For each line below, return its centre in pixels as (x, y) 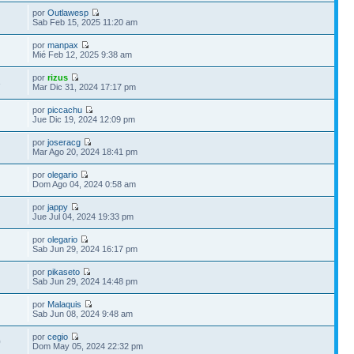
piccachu (65, 109)
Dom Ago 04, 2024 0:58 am (85, 184)
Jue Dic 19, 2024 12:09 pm (84, 119)
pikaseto (64, 271)
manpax (63, 45)
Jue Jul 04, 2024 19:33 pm (83, 216)
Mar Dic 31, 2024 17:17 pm (85, 87)
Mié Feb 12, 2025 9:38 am (83, 54)
